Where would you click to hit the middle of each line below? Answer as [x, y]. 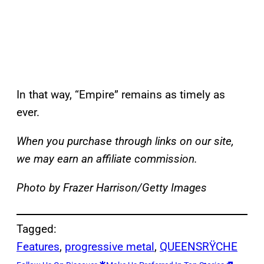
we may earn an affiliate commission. [107, 159]
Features [38, 247]
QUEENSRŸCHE [199, 247]
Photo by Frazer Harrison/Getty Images [112, 188]
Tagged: [37, 229]
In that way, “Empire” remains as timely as [121, 95]
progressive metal [110, 247]
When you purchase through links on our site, [125, 141]
